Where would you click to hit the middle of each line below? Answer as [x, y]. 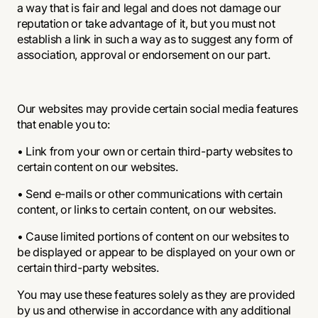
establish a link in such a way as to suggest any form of [155, 39]
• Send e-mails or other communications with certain [150, 194]
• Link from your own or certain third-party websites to [155, 151]
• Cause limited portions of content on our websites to [153, 236]
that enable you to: [64, 124]
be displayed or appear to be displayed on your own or [157, 252]
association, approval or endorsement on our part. [144, 55]
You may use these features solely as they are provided [156, 295]
